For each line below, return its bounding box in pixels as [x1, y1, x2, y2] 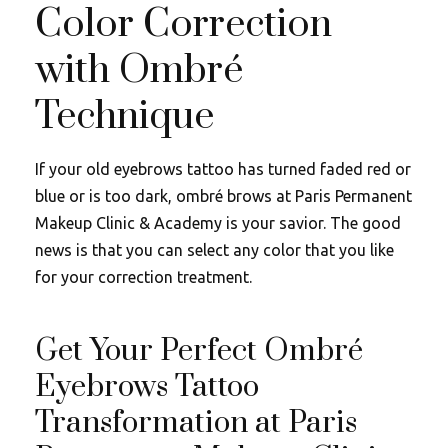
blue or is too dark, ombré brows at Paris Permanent [35, 186, 412, 205]
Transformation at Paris [35, 403, 357, 442]
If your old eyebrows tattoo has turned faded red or [35, 159, 411, 178]
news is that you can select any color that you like [35, 240, 394, 259]
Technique [35, 91, 214, 141]
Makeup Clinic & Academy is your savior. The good [35, 213, 401, 232]
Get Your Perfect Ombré [35, 331, 363, 370]
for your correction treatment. [35, 267, 252, 286]
